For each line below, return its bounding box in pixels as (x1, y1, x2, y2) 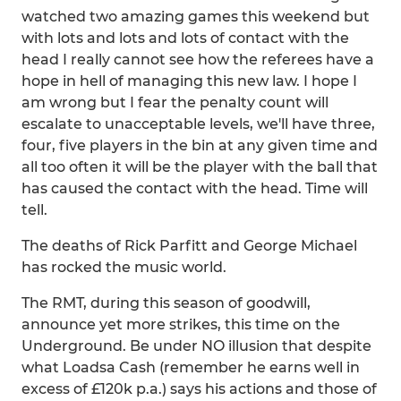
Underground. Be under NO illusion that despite (21, 337, 371, 354)
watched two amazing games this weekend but (21, 8, 370, 25)
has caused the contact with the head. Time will (21, 180, 368, 197)
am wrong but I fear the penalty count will (21, 94, 328, 111)
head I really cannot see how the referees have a (21, 51, 374, 68)
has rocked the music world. (21, 259, 226, 276)
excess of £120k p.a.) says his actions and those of (21, 380, 377, 397)
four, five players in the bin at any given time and (21, 137, 378, 154)
